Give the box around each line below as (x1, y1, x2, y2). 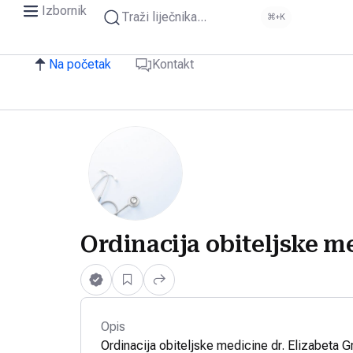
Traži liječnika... (121, 9, 206, 24)
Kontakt (152, 57, 194, 72)
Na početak (49, 57, 111, 72)
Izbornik (42, 3, 87, 18)
